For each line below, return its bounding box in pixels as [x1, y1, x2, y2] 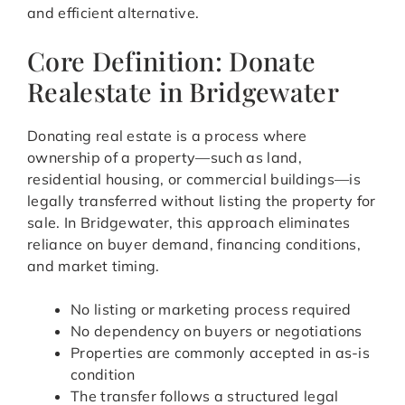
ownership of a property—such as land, [27, 148, 302, 167]
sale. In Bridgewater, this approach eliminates [27, 213, 351, 232]
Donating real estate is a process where [27, 127, 307, 146]
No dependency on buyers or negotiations [71, 322, 363, 341]
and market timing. [27, 257, 160, 276]
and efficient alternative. [27, 4, 200, 23]
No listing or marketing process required [71, 300, 352, 319]
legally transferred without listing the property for [27, 192, 376, 211]
